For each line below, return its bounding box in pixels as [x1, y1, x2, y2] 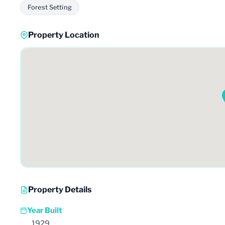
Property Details [28, 184, 91, 194]
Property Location [28, 30, 99, 40]
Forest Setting [28, 3, 72, 11]
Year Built [27, 205, 62, 215]
